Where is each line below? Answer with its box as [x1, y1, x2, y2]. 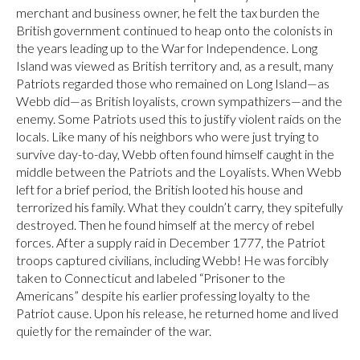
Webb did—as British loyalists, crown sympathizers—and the [16, 92, 342, 108]
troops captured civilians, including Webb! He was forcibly [16, 252, 329, 268]
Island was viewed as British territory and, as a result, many [16, 57, 333, 73]
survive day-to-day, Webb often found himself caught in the [16, 145, 334, 162]
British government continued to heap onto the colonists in [16, 22, 333, 38]
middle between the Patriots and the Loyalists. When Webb [16, 163, 342, 179]
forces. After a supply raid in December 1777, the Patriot [16, 234, 325, 250]
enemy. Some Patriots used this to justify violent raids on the [16, 110, 342, 126]
